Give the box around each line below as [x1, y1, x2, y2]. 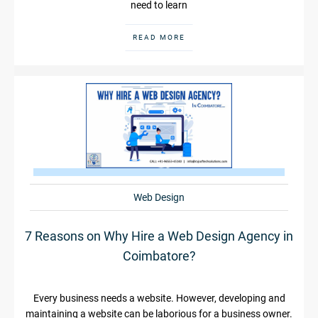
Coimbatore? [122, 248, 196, 263]
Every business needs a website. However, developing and [33, 292, 285, 304]
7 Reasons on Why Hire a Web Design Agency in [25, 228, 293, 243]
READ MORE [133, 33, 185, 41]
